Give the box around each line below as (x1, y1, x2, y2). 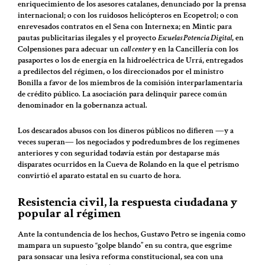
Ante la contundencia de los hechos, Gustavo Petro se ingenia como (18, 229, 245, 240)
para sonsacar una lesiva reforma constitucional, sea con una (18, 251, 223, 263)
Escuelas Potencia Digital (158, 32, 232, 43)
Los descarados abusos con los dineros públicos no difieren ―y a (18, 125, 234, 137)
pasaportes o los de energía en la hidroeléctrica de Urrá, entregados (18, 54, 243, 66)
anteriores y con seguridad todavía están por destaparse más (18, 148, 219, 159)
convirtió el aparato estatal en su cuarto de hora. (18, 170, 181, 182)
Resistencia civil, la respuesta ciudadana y (18, 193, 237, 210)
